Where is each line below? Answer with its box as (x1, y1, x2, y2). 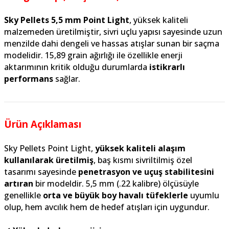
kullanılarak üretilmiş (4, 154, 94, 166)
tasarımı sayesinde (4, 166, 78, 177)
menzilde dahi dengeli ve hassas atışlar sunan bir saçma (4, 38, 219, 49)
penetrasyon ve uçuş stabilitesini (78, 166, 214, 177)
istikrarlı (149, 61, 185, 73)
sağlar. (53, 73, 80, 84)
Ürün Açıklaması (4, 118, 81, 130)
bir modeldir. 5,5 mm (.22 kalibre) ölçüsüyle (33, 178, 199, 189)
